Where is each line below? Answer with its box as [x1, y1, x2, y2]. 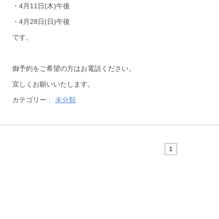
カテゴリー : [12, 96, 50, 104]
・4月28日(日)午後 [12, 18, 70, 25]
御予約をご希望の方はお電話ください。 [12, 65, 135, 72]
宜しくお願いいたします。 [12, 80, 94, 88]
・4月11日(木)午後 [12, 2, 70, 10]
